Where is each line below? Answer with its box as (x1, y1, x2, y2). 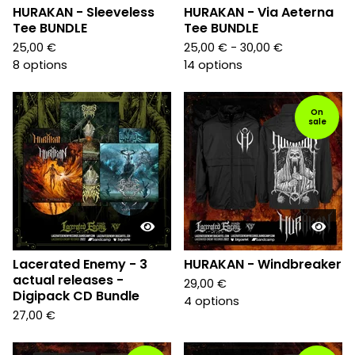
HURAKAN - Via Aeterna (184, 3, 334, 21)
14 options (184, 57, 242, 73)
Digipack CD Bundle (13, 287, 139, 305)
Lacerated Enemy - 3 (13, 255, 147, 273)
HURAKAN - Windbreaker (184, 255, 342, 273)
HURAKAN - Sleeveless (13, 3, 155, 21)
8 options (13, 57, 67, 73)
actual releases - (13, 271, 124, 289)
